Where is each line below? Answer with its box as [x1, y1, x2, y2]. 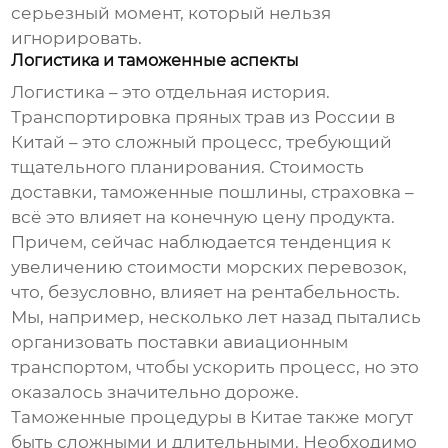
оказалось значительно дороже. [11, 382, 300, 403]
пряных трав [175, 107, 286, 128]
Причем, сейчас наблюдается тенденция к [11, 232, 392, 253]
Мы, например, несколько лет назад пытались [11, 307, 422, 328]
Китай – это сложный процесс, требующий [11, 132, 393, 153]
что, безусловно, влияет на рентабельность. [11, 282, 401, 303]
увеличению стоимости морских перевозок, [11, 257, 408, 278]
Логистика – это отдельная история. [11, 82, 331, 103]
